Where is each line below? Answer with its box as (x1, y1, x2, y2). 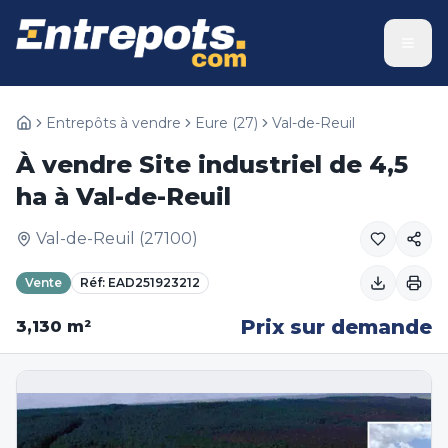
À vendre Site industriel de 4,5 (16, 150, 408, 179)
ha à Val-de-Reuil (16, 182, 231, 211)
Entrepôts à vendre (46, 114, 181, 132)
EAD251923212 (108, 275, 200, 290)
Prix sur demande (241, 315, 432, 339)
